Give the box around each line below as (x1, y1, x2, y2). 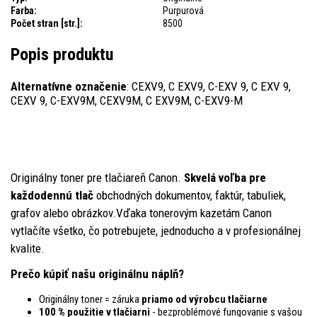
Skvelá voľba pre (184, 170, 266, 185)
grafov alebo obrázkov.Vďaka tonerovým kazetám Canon (11, 205, 272, 220)
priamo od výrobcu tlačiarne (142, 292, 267, 306)
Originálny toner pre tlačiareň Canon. (11, 170, 184, 185)
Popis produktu (11, 44, 113, 64)
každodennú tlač (11, 188, 93, 202)
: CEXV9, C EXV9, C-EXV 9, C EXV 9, (127, 79, 291, 93)
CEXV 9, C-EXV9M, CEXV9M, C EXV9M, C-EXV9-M (11, 93, 243, 108)
